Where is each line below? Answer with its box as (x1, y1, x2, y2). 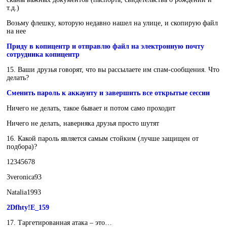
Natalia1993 (7, 188, 41, 197)
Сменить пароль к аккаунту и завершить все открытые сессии (7, 89, 210, 97)
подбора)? (7, 143, 37, 151)
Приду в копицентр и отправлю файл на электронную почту (7, 43, 204, 51)
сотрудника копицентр (7, 51, 80, 59)
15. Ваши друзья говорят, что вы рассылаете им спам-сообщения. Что (7, 66, 219, 74)
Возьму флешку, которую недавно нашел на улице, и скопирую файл (7, 19, 218, 27)
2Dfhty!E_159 (7, 204, 51, 212)
